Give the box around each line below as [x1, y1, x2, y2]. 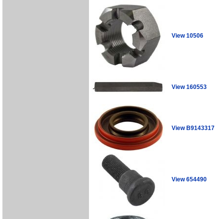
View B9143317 [172, 124, 215, 131]
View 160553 [172, 83, 207, 90]
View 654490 [172, 175, 207, 183]
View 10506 [172, 32, 203, 39]
